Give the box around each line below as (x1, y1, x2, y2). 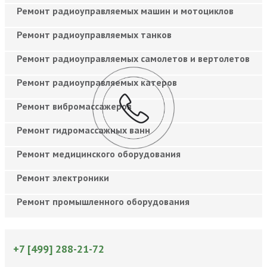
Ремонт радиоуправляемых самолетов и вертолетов (17, 52, 250, 64)
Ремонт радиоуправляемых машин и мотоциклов (17, 4, 234, 17)
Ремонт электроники (17, 171, 109, 184)
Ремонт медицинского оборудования (17, 147, 181, 160)
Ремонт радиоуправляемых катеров (17, 76, 177, 88)
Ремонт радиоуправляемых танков (17, 28, 172, 41)
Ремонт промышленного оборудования (17, 195, 190, 207)
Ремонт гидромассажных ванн (17, 123, 150, 136)
